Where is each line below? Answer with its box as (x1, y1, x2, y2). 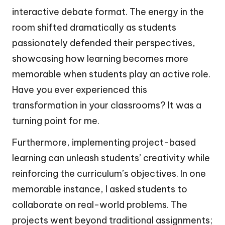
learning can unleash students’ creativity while (12, 152, 210, 164)
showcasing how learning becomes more (12, 52, 188, 64)
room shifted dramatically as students (12, 21, 176, 33)
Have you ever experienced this (12, 83, 147, 95)
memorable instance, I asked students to (12, 183, 187, 195)
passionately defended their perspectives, (12, 37, 195, 49)
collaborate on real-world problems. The (12, 198, 187, 210)
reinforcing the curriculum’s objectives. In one (12, 167, 206, 179)
